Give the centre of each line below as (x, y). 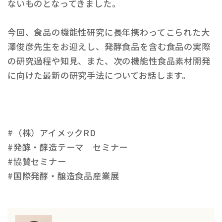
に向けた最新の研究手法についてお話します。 (99, 75)
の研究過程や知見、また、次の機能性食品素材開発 (109, 61)
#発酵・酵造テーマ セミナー (68, 147)
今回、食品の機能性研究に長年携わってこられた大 (109, 32)
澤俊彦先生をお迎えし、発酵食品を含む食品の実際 (109, 46)
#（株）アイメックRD (52, 133)
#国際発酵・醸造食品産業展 (63, 176)
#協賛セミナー (37, 161)
